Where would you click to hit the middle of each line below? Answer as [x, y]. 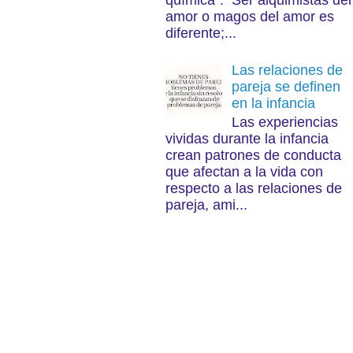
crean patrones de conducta [253, 156]
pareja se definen [286, 86]
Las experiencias [284, 123]
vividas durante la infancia [247, 139]
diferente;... [201, 33]
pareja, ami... [206, 205]
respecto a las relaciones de [253, 189]
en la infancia [273, 103]
